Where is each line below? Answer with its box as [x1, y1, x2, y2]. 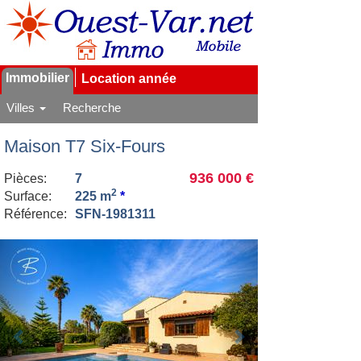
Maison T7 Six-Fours [4, 136, 165, 156]
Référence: [4, 207, 67, 221]
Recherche [63, 101, 121, 114]
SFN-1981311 [75, 207, 156, 221]
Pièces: [4, 172, 47, 185]
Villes [6, 101, 38, 114]
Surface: [4, 189, 52, 203]
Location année [81, 72, 176, 85]
